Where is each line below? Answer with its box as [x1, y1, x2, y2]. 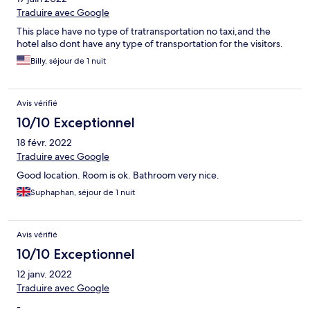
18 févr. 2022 [17, 136, 72, 149]
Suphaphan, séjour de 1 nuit [30, 187, 135, 199]
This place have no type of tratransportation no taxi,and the [17, 25, 271, 38]
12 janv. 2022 [17, 268, 72, 281]
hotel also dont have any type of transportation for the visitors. [17, 37, 283, 51]
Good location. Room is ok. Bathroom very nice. [17, 169, 219, 182]
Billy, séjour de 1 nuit [30, 55, 106, 67]
